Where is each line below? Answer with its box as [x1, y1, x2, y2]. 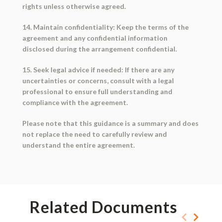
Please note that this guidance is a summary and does [22, 119, 199, 128]
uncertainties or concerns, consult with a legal [22, 76, 174, 85]
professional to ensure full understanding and [22, 87, 172, 96]
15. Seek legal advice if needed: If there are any [22, 65, 174, 74]
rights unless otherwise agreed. [22, 2, 126, 11]
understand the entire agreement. [22, 141, 135, 150]
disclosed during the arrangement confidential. [22, 45, 177, 54]
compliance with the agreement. [22, 98, 128, 107]
